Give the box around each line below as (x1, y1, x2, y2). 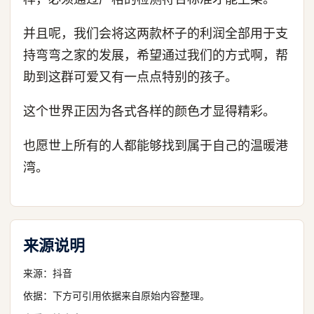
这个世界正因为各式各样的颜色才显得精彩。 (23, 104, 275, 118)
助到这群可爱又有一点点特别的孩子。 (23, 69, 238, 84)
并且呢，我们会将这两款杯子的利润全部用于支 (23, 26, 288, 41)
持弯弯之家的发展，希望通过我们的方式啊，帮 (23, 48, 288, 62)
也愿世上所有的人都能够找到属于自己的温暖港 (23, 138, 288, 153)
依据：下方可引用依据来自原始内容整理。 (23, 289, 210, 301)
